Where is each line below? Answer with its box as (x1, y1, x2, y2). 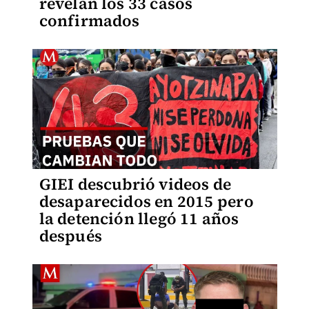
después (39, 224, 102, 247)
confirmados (39, 9, 140, 32)
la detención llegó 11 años (39, 207, 239, 230)
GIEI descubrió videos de (39, 172, 232, 195)
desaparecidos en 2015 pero (39, 190, 254, 212)
